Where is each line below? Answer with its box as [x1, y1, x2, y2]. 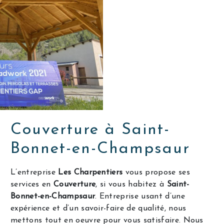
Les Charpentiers [58, 168, 123, 176]
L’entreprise [10, 168, 58, 176]
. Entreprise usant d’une [95, 192, 185, 200]
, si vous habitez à [95, 180, 167, 188]
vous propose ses [122, 168, 190, 176]
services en [10, 180, 53, 188]
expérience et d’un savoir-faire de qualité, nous [10, 204, 186, 212]
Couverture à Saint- [10, 121, 170, 138]
